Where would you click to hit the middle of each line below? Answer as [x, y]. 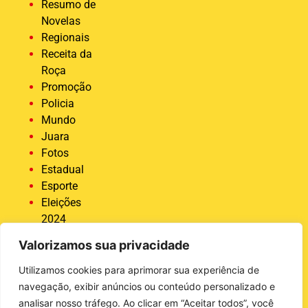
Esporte [59, 186]
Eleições [61, 203]
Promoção [66, 87]
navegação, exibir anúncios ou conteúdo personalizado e [147, 286]
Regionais [65, 38]
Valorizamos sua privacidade [104, 245]
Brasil [55, 285]
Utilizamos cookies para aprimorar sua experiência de [139, 270]
